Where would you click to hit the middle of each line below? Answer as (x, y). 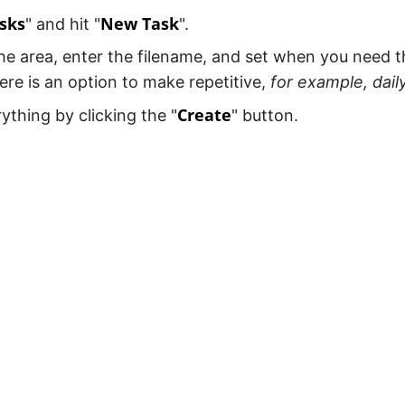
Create (204, 115)
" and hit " (63, 24)
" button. (265, 115)
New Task (140, 24)
